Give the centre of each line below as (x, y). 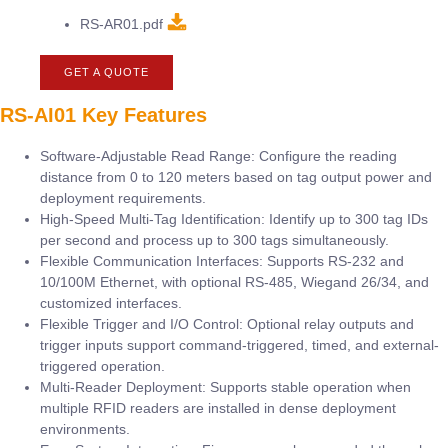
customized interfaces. (111, 303)
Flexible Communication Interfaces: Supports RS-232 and (222, 261)
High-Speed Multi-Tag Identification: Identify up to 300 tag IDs (234, 219)
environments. (85, 429)
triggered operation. (102, 366)
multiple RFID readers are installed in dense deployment (218, 408)
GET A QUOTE (106, 72)
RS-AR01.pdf (121, 24)
